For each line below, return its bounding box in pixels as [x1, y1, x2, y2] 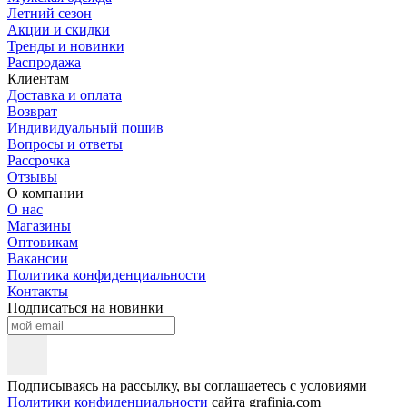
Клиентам [7, 70, 69, 86]
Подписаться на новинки [7, 299, 164, 315]
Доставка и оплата [7, 86, 122, 103]
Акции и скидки [7, 21, 110, 37]
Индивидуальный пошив [7, 119, 164, 135]
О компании [7, 184, 84, 201]
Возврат [7, 103, 57, 119]
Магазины [7, 217, 71, 233]
